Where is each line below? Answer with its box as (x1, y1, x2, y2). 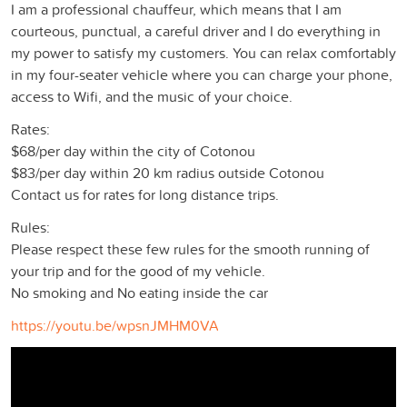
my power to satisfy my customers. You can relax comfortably (11, 42, 396, 63)
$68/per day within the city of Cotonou (11, 140, 255, 161)
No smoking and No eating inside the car (11, 282, 268, 303)
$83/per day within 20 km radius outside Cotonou (11, 162, 324, 183)
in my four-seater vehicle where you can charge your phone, (11, 64, 392, 84)
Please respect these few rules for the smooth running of (11, 238, 370, 259)
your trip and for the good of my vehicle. (11, 260, 265, 281)
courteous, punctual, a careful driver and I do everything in (11, 20, 381, 41)
